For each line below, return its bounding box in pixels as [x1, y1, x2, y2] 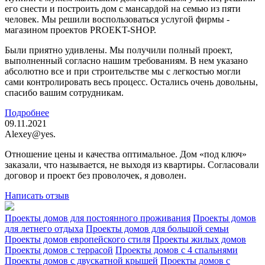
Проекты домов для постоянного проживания [5, 212, 190, 223]
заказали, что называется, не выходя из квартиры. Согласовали [5, 159, 259, 170]
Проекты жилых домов [153, 234, 246, 244]
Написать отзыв [5, 190, 69, 201]
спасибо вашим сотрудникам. [5, 87, 124, 98]
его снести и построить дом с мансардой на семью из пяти [5, 3, 241, 14]
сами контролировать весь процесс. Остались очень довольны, [5, 76, 258, 87]
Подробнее [5, 107, 49, 118]
